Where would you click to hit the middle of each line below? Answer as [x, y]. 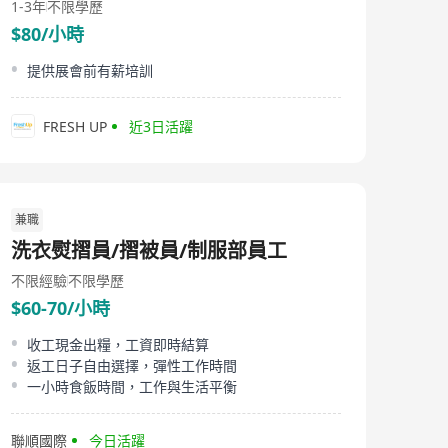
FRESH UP [75, 126]
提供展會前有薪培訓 [90, 70]
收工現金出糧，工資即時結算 [118, 344]
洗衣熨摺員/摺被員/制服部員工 [149, 250]
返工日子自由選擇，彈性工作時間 [132, 365]
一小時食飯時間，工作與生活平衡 [132, 386]
